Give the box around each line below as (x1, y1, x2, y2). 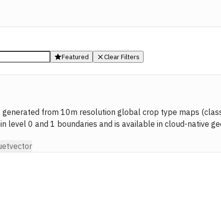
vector (9, 141, 32, 151)
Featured (62, 52, 89, 61)
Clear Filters (104, 52, 140, 61)
